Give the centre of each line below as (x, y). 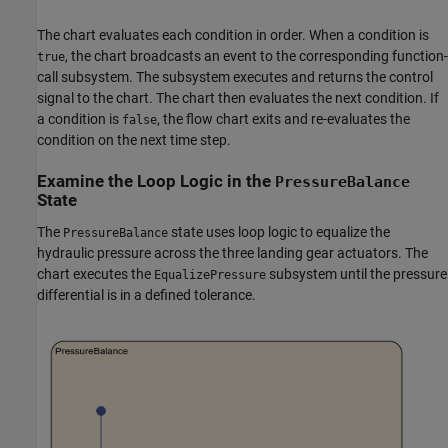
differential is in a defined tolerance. (146, 294)
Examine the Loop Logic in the (154, 182)
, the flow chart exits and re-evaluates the (283, 119)
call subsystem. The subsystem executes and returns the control (235, 77)
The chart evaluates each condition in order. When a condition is (233, 35)
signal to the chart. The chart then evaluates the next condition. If (238, 98)
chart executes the (95, 273)
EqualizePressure (210, 274)
